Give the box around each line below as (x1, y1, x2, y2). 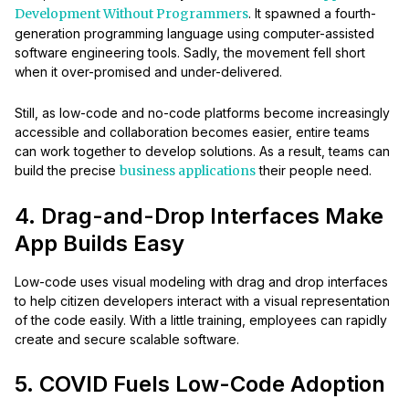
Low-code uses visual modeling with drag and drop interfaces (15, 274, 388, 290)
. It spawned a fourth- (248, 5, 376, 22)
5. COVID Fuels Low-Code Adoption (15, 371, 385, 398)
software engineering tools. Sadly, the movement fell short (15, 45, 365, 61)
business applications (120, 163, 256, 180)
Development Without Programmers (15, 5, 248, 23)
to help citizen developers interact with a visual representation (15, 293, 390, 309)
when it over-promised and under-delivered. (15, 64, 282, 80)
